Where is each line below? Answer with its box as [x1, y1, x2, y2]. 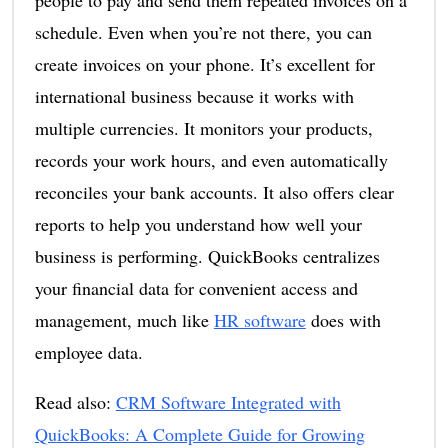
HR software [213, 307, 306, 332]
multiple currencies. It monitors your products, [34, 115, 373, 140]
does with [305, 307, 381, 332]
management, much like [34, 307, 214, 332]
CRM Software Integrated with [115, 389, 341, 414]
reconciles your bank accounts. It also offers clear [34, 179, 394, 204]
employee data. [34, 339, 143, 364]
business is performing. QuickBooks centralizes [34, 243, 380, 268]
